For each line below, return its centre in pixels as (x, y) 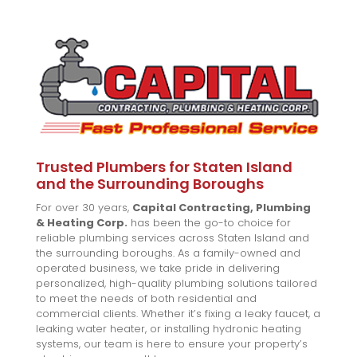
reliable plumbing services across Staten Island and (172, 238)
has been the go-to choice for (209, 223)
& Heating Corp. (81, 223)
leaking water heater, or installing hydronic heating (168, 329)
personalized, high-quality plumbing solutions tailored (176, 284)
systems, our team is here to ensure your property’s (171, 344)
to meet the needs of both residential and (146, 299)
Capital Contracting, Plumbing (221, 208)
